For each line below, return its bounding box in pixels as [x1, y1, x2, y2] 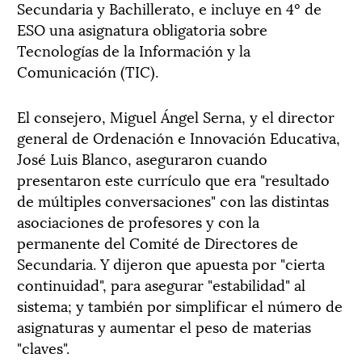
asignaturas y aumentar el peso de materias [17, 315, 311, 337]
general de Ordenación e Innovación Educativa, [17, 126, 340, 148]
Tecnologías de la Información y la [17, 39, 250, 61]
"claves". [17, 336, 69, 358]
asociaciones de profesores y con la [17, 210, 259, 232]
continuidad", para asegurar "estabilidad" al [17, 273, 305, 295]
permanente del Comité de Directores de [17, 231, 298, 253]
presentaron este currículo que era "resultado [17, 168, 330, 190]
